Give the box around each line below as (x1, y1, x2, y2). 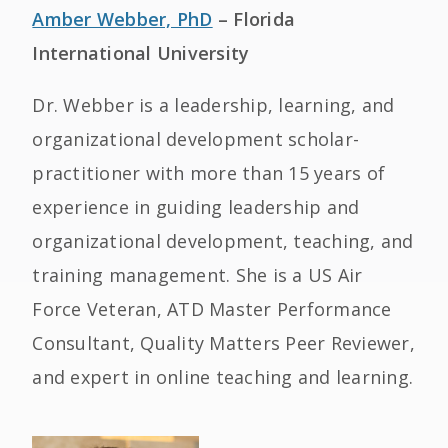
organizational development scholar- (32, 127, 360, 151)
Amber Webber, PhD (32, 7, 213, 31)
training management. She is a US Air (32, 263, 363, 287)
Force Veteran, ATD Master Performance (32, 297, 392, 321)
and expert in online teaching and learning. (32, 365, 414, 389)
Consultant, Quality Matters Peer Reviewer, (32, 331, 415, 355)
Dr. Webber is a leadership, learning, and (32, 93, 395, 117)
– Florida (212, 7, 296, 31)
